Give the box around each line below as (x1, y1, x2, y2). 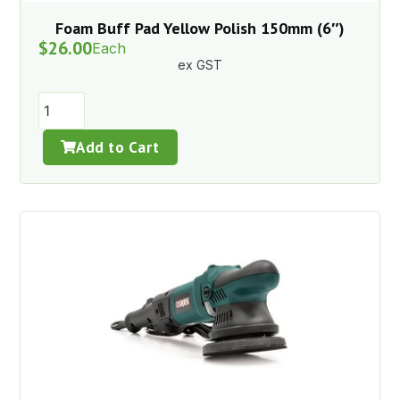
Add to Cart (76, 137, 160, 157)
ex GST (178, 56, 222, 72)
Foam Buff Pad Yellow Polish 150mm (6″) (55, 17, 345, 38)
